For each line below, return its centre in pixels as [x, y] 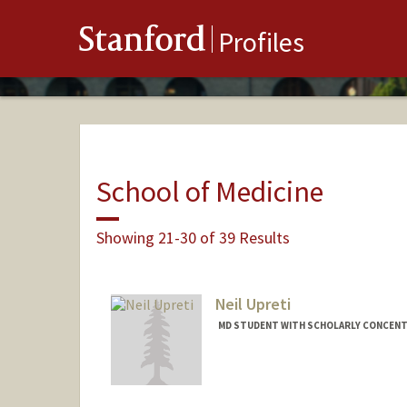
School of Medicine [209, 191]
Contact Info [255, 372]
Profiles [261, 42]
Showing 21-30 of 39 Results [193, 237]
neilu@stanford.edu [270, 390]
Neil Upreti [253, 304]
